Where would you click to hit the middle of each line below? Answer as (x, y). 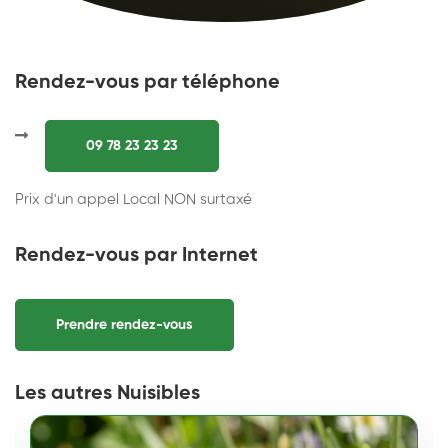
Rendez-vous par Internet (136, 256)
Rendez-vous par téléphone (147, 83)
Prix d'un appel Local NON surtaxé (133, 199)
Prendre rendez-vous (124, 325)
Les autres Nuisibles (107, 394)
